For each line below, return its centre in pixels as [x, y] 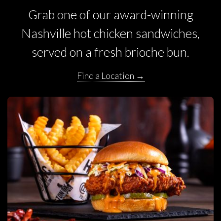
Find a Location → [110, 75]
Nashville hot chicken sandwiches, [110, 33]
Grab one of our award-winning [110, 14]
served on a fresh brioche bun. [110, 52]
